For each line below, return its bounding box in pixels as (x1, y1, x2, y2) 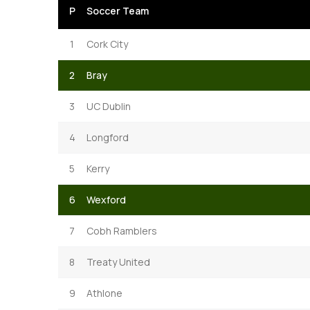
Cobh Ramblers (86, 224, 157, 237)
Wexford (86, 192, 126, 206)
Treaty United (86, 255, 150, 268)
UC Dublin (86, 99, 131, 113)
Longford (86, 130, 129, 144)
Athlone (86, 286, 122, 300)
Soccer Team (86, 3, 149, 17)
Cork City (86, 37, 128, 51)
